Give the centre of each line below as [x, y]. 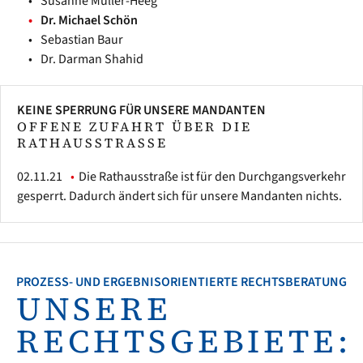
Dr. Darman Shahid [92, 59]
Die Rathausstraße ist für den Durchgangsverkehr [212, 177]
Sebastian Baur [82, 40]
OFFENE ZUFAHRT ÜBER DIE [135, 126]
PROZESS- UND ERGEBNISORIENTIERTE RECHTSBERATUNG [181, 282]
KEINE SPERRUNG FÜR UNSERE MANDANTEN [141, 110]
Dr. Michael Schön [89, 20]
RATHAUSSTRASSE [87, 143]
